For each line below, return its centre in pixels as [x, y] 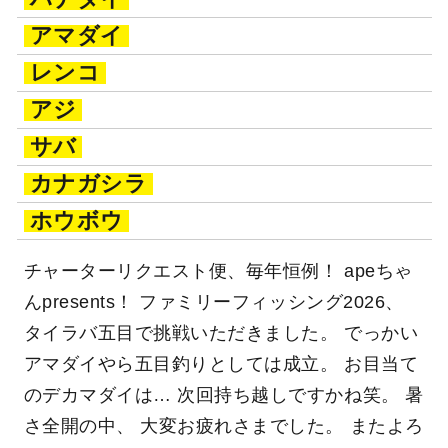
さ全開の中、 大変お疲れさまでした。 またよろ [223, 426]
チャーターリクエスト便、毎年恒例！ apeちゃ [218, 271]
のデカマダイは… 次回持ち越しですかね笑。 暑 [223, 395]
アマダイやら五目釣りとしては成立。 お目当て [221, 364]
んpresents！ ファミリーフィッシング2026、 [213, 302]
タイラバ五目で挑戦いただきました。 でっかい [221, 333]
